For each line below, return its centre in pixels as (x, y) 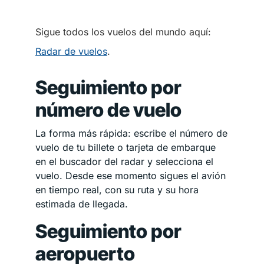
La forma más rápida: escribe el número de (131, 133)
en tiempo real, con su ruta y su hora (117, 189)
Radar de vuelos (71, 51)
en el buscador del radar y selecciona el (124, 161)
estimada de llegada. (82, 204)
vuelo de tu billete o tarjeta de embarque (126, 147)
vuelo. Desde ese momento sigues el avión (131, 175)
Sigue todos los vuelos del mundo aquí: (123, 32)
